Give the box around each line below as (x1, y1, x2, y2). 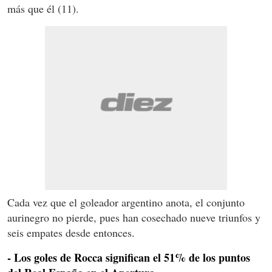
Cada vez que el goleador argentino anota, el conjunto (7, 195, 245, 210)
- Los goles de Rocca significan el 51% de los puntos (7, 250, 250, 266)
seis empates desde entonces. (7, 225, 135, 240)
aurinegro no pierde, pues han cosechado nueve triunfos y (7, 210, 260, 225)
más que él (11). (7, 1, 79, 16)
